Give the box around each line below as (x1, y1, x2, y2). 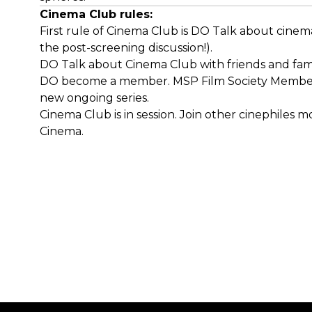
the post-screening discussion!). (40, 41, 212, 54)
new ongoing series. (40, 91, 149, 104)
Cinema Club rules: (40, 8, 153, 21)
